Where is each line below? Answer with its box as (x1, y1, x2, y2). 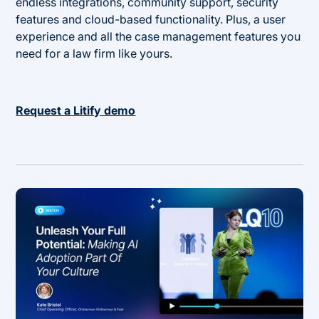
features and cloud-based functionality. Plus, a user (16, 11, 286, 26)
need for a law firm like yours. (16, 46, 173, 61)
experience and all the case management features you (16, 28, 301, 43)
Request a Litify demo (16, 103, 136, 117)
